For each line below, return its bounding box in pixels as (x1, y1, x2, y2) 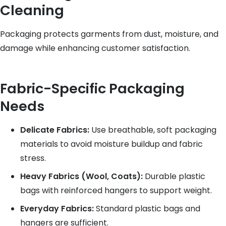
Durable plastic (143, 171, 205, 182)
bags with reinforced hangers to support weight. (20, 185, 212, 196)
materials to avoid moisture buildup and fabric (20, 138, 203, 150)
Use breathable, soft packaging (89, 124, 216, 136)
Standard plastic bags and (94, 203, 200, 214)
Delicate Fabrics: (20, 124, 89, 136)
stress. (20, 152, 46, 164)
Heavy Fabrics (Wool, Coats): (20, 171, 143, 182)
